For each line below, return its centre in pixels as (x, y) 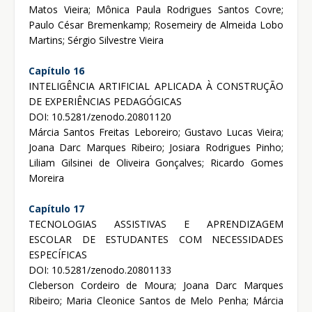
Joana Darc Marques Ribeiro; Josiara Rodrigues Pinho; (156, 148)
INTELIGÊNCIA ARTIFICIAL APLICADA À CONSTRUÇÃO (156, 86)
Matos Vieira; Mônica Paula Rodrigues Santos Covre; (156, 10)
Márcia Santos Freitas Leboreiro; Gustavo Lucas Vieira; (156, 132)
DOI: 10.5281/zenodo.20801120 (100, 117)
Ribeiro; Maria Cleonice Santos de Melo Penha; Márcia (156, 301)
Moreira (46, 178)
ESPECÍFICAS (58, 255)
